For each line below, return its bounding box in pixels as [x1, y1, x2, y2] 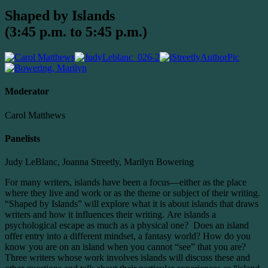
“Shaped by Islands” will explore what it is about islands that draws [5, 199, 258, 209]
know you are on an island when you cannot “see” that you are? [5, 242, 246, 252]
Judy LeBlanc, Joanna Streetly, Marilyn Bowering [5, 157, 194, 167]
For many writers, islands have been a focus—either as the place [5, 177, 246, 188]
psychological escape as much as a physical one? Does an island [5, 220, 249, 231]
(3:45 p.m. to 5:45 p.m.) [5, 24, 147, 40]
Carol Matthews [5, 109, 65, 120]
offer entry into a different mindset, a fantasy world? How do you [5, 231, 251, 242]
